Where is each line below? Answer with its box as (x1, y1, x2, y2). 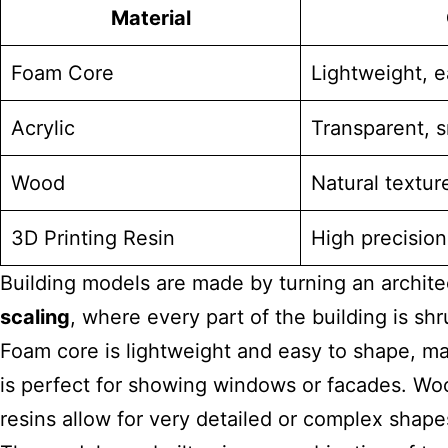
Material (110, 6, 191, 30)
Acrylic (11, 116, 75, 140)
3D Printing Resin (11, 226, 175, 250)
